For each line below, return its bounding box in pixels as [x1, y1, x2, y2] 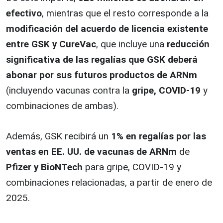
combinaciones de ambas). [6, 100, 118, 112]
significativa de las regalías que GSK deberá [6, 54, 198, 66]
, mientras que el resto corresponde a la [42, 7, 209, 19]
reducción [167, 38, 210, 50]
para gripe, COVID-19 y [83, 161, 181, 173]
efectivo [6, 7, 42, 19]
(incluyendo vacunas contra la [6, 85, 132, 97]
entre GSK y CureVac [6, 38, 96, 50]
